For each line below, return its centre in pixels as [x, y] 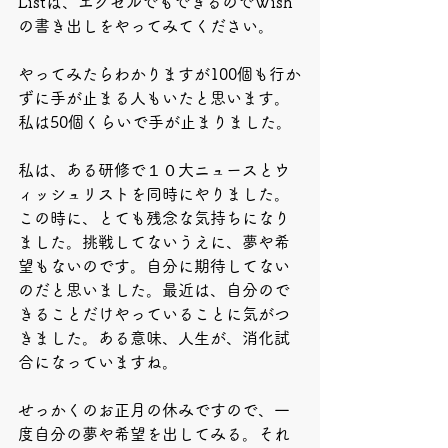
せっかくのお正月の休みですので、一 [154, 410]
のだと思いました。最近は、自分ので [154, 290]
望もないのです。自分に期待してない [154, 266]
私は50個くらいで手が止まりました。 [155, 122]
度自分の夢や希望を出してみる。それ [154, 434]
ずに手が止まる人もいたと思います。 [154, 98]
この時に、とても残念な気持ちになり [154, 218]
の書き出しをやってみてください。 [146, 26]
